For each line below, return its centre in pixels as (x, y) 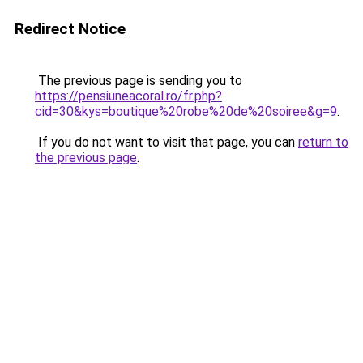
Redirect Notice (70, 29)
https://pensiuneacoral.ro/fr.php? (128, 96)
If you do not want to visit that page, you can (167, 142)
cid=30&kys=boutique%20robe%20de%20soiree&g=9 (186, 111)
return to (323, 142)
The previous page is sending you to (139, 81)
